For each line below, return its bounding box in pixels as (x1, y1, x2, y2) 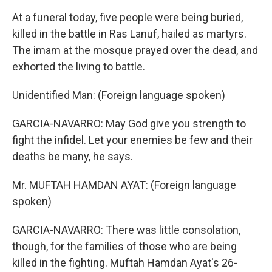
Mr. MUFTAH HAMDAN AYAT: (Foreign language (12, 178, 236, 191)
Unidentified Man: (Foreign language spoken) (12, 89, 225, 101)
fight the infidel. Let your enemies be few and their (12, 134, 253, 146)
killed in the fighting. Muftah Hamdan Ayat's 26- (12, 256, 237, 269)
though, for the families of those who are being (12, 240, 237, 253)
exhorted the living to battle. (12, 60, 145, 73)
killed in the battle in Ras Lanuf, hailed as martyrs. (12, 27, 246, 40)
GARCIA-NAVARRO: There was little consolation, (12, 223, 240, 236)
